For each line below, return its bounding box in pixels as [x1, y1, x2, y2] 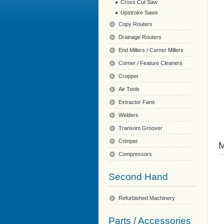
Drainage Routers [118, 34, 161, 40]
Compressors [118, 151, 152, 157]
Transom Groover [118, 125, 162, 131]
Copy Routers [118, 21, 152, 27]
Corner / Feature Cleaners [118, 60, 182, 66]
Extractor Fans [118, 99, 155, 105]
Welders [118, 112, 138, 118]
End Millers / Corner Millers [118, 47, 183, 53]
